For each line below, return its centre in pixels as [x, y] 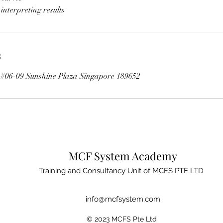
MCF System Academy [123, 156]
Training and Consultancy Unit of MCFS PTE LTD [121, 171]
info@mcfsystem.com [123, 199]
